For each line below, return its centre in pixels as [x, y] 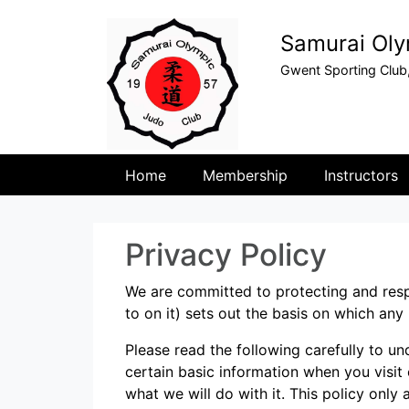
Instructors [361, 175]
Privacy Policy [226, 254]
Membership [245, 175]
